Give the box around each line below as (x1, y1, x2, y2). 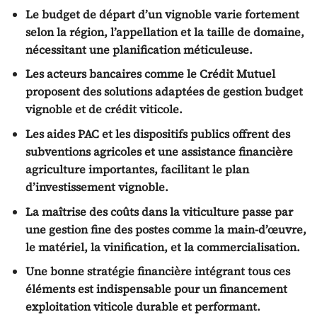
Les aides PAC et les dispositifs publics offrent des (25, 126, 290, 142)
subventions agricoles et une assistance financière (25, 144, 293, 160)
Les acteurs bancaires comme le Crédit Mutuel (25, 66, 275, 82)
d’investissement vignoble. (25, 179, 168, 195)
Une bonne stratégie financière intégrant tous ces (25, 263, 290, 279)
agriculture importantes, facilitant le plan (25, 161, 249, 178)
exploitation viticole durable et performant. (25, 299, 260, 315)
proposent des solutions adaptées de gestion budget (25, 83, 303, 100)
